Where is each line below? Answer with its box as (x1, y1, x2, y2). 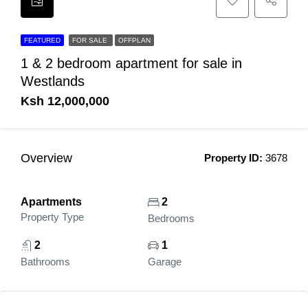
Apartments (21, 196, 82, 208)
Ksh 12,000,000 (21, 94, 109, 108)
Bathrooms (21, 256, 70, 267)
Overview (21, 151, 72, 165)
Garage (147, 256, 181, 267)
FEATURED (24, 36, 60, 44)
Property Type (21, 211, 84, 223)
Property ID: (204, 152, 263, 164)
